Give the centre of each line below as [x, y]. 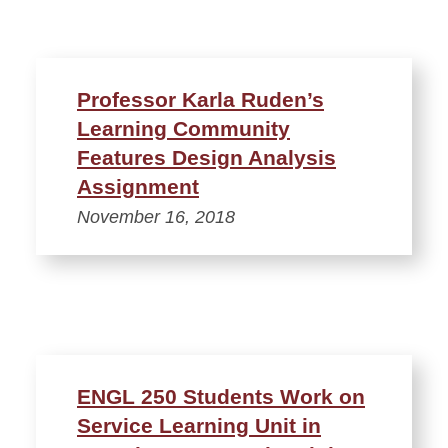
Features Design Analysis [206, 157]
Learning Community [183, 128]
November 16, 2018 [156, 216]
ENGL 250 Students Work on [221, 396]
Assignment [138, 186]
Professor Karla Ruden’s [200, 99]
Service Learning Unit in [199, 425]
